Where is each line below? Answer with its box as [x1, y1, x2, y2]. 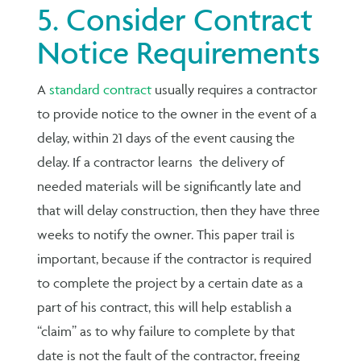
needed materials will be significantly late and [37, 177, 302, 194]
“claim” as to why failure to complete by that [37, 322, 296, 339]
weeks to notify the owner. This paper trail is [37, 226, 296, 243]
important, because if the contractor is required [37, 250, 313, 267]
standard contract [49, 81, 152, 98]
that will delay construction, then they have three [37, 201, 321, 218]
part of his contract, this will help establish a [37, 298, 293, 315]
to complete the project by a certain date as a [37, 274, 304, 291]
